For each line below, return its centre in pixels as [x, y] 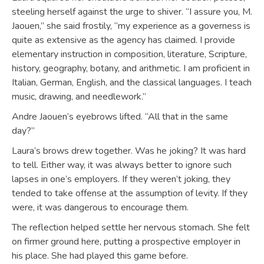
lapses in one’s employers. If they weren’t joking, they [121, 179]
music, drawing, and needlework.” [79, 97]
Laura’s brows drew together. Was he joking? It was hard [129, 151]
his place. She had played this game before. [100, 256]
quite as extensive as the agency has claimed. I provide [123, 40]
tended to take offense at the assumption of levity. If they [130, 193]
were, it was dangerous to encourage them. [100, 207]
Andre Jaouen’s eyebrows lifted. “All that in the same [120, 117]
